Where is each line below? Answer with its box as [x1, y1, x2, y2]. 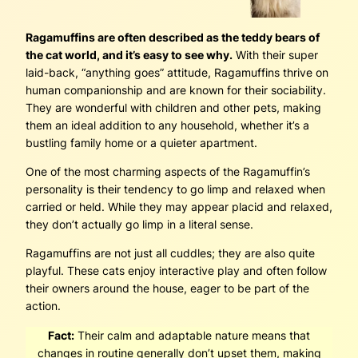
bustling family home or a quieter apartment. [26, 135, 257, 149]
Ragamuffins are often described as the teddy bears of [26, 30, 320, 44]
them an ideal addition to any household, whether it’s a [26, 117, 309, 132]
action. [26, 299, 61, 313]
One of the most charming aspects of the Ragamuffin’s [26, 165, 310, 179]
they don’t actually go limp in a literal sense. [26, 217, 253, 232]
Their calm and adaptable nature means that [78, 328, 310, 342]
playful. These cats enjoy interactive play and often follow [26, 264, 327, 278]
